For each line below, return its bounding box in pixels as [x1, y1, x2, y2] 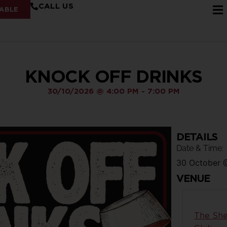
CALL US [38, 2, 73, 11]
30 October [176, 158, 220, 168]
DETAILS [176, 131, 217, 143]
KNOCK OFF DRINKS [25, 65, 202, 87]
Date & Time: [176, 143, 223, 153]
